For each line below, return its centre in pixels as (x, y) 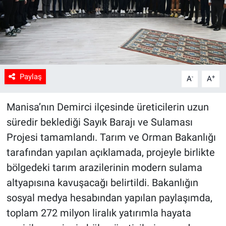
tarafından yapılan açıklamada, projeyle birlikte (110, 153)
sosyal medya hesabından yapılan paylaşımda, (109, 198)
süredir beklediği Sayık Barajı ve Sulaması (99, 122)
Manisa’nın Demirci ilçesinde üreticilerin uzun (107, 107)
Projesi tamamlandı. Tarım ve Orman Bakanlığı (111, 137)
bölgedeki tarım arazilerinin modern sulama (104, 168)
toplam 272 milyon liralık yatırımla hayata (99, 213)
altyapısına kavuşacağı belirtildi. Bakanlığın (102, 183)
